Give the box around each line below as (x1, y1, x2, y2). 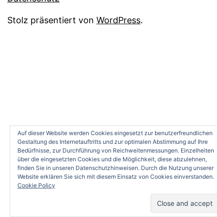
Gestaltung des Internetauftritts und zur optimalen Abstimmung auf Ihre (17, 138, 208, 145)
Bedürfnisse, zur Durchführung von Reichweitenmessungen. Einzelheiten (17, 147, 214, 154)
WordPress (96, 15, 140, 26)
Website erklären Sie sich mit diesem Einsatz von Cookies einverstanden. (17, 173, 214, 180)
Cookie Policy (17, 182, 55, 189)
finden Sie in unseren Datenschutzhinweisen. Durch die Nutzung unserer (17, 164, 214, 171)
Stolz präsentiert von (7, 15, 96, 26)
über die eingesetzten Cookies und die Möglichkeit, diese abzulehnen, (17, 155, 207, 163)
